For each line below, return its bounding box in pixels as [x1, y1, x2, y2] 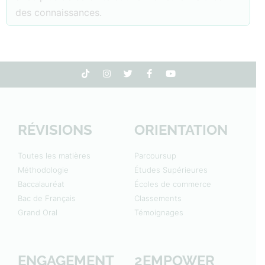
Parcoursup [134, 151, 176, 160]
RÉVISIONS [18, 121, 92, 138]
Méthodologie [18, 165, 69, 174]
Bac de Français [18, 193, 76, 203]
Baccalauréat [18, 179, 64, 189]
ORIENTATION [134, 121, 228, 138]
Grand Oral [18, 208, 57, 217]
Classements [134, 193, 182, 203]
